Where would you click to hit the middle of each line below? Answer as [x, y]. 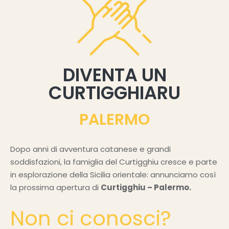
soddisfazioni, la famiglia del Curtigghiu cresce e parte [114, 162]
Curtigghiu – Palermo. [146, 187]
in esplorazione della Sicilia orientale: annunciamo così [113, 175]
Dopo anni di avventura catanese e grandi [90, 149]
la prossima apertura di [55, 187]
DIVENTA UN [114, 75]
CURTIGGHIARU [114, 93]
